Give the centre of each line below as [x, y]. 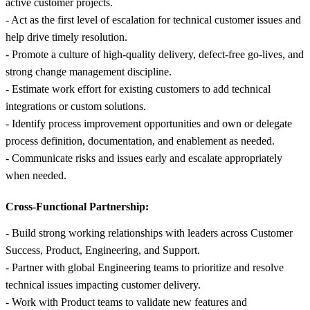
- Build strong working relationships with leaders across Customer [149, 232]
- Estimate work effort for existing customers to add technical [138, 89]
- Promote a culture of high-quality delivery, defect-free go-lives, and [155, 54]
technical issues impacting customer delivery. [103, 284]
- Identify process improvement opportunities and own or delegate [149, 123]
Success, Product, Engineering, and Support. [103, 250]
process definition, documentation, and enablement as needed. [140, 140]
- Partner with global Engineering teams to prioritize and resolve [145, 267]
